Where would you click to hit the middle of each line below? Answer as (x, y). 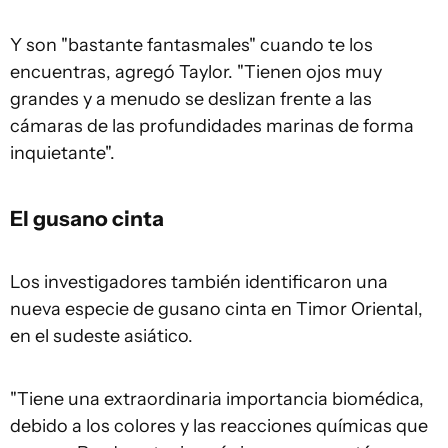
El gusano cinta (87, 218)
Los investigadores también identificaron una (199, 282)
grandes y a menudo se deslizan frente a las (191, 99)
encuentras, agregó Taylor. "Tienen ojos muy (196, 72)
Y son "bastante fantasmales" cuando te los (191, 45)
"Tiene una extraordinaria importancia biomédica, (217, 399)
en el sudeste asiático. (101, 336)
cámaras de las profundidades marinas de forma (212, 126)
